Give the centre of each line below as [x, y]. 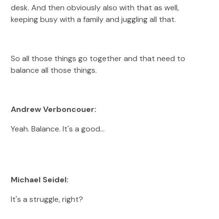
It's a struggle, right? [48, 199]
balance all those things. [55, 70]
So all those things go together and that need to [98, 58]
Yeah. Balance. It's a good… [58, 129]
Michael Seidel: [41, 180]
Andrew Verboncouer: [55, 109]
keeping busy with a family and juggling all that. [94, 19]
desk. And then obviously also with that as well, [95, 8]
